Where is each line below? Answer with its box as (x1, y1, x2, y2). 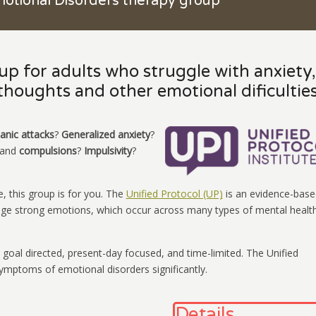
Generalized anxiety (61, 128, 150, 142)
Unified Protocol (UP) (126, 187, 223, 201)
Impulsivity (83, 144, 132, 158)
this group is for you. (8, 187, 106, 201)
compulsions (18, 144, 77, 158)
